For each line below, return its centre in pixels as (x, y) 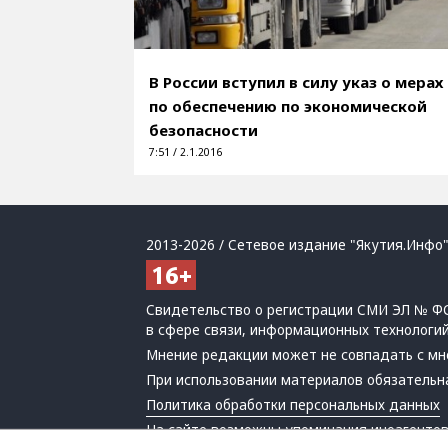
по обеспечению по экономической (288, 105)
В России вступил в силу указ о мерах (296, 81)
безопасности (204, 129)
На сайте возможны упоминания (259, 429)
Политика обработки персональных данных (293, 404)
